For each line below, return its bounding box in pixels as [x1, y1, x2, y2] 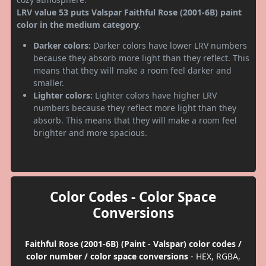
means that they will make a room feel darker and [33, 64, 232, 76]
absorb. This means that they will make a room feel [33, 114, 237, 126]
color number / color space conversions [26, 250, 188, 262]
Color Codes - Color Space [50, 187, 216, 206]
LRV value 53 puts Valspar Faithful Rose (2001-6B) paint [17, 6, 242, 18]
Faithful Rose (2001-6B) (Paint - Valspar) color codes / [24, 237, 242, 249]
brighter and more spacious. [33, 126, 147, 138]
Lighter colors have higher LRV [93, 89, 217, 101]
